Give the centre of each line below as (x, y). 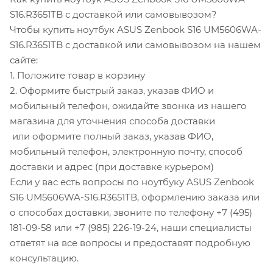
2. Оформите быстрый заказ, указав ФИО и (112, 90)
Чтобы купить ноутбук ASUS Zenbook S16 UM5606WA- (136, 29)
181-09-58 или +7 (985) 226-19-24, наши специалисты (131, 227)
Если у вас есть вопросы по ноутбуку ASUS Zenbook (132, 182)
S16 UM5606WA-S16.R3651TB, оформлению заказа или (135, 197)
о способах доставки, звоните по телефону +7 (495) (131, 212)
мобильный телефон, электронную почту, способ (126, 151)
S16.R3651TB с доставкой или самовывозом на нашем (135, 44)
